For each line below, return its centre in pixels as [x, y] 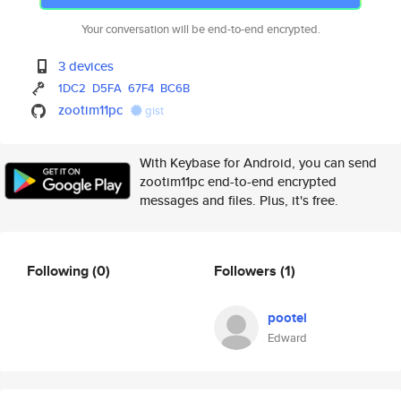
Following [60, 270]
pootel [287, 318]
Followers [247, 270]
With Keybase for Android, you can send [258, 162]
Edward [287, 338]
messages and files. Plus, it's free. [239, 200]
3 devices [86, 66]
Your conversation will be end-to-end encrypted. [200, 29]
